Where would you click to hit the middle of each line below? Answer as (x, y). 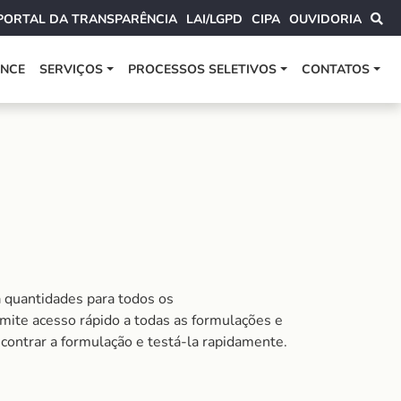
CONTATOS (336, 69)
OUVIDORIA (325, 19)
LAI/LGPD (214, 19)
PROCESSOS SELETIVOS (203, 69)
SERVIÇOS (72, 69)
